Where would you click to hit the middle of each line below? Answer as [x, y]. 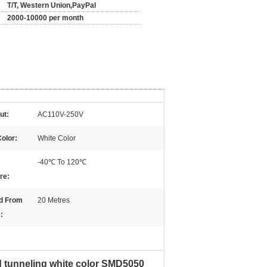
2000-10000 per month [45, 18]
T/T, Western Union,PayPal [52, 5]
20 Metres [54, 200]
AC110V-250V [60, 114]
